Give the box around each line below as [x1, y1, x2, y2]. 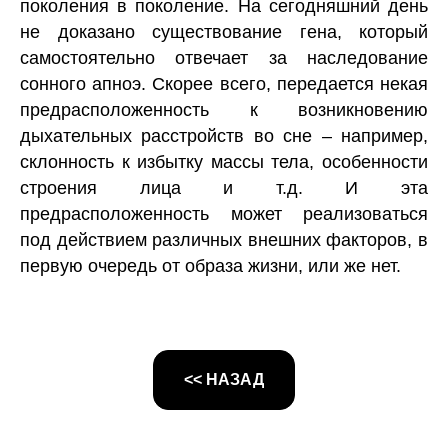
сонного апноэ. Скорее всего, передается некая [20, 74, 428, 95]
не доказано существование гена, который [20, 22, 428, 43]
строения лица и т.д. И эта [20, 178, 428, 199]
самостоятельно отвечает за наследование [20, 48, 428, 69]
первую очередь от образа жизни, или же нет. [20, 256, 401, 277]
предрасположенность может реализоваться [20, 204, 428, 225]
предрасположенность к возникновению [20, 100, 428, 121]
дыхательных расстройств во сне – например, [20, 126, 428, 147]
